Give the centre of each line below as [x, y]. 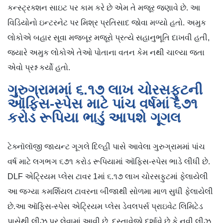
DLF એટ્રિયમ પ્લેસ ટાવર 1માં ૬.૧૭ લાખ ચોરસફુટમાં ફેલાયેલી [108, 177]
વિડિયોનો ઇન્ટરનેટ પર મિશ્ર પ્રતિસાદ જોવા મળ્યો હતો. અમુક [107, 23]
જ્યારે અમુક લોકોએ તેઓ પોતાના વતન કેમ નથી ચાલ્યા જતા [106, 53]
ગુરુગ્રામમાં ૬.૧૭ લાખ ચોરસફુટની [105, 90]
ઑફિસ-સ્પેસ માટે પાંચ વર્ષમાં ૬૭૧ [103, 104]
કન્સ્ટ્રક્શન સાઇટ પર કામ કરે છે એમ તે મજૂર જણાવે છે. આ [104, 8]
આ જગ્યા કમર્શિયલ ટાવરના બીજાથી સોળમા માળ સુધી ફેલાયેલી [110, 192]
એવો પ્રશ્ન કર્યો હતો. [39, 68]
